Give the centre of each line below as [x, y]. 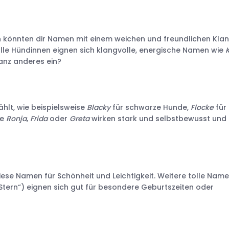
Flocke [202, 107]
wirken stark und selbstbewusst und [158, 118]
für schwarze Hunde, [152, 107]
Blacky [100, 107]
